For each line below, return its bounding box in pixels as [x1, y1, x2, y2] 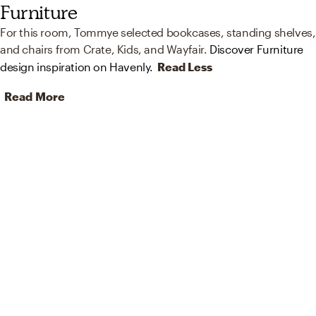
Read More [4, 90, 65, 104]
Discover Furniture [209, 42, 304, 56]
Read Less [157, 60, 213, 74]
